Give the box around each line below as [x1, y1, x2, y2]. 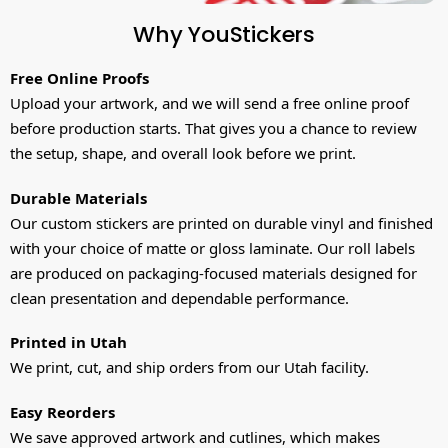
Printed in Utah [10, 332, 127, 353]
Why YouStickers [133, 19, 315, 51]
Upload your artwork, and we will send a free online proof [10, 93, 409, 114]
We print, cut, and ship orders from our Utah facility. [10, 357, 369, 378]
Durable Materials [10, 187, 147, 208]
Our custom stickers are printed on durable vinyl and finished [10, 212, 433, 233]
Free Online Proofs [10, 68, 149, 89]
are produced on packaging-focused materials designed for [10, 262, 417, 283]
